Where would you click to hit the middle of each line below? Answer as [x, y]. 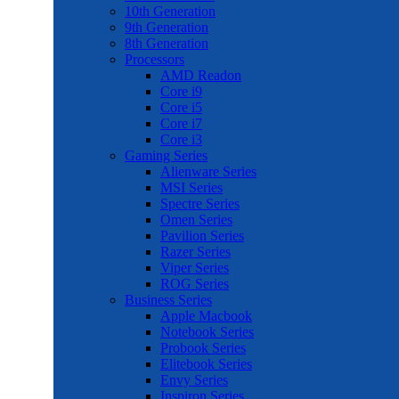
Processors [155, 59]
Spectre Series [200, 204]
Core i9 [181, 91]
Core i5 [181, 107]
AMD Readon [201, 75]
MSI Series [191, 187]
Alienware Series [208, 171]
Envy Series [194, 380]
